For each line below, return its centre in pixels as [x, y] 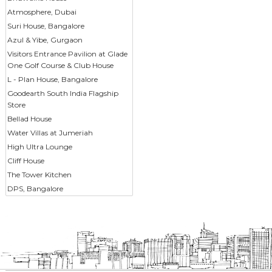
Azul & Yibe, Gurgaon [45, 40]
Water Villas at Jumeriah [50, 133]
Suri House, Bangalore [46, 26]
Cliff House [25, 161]
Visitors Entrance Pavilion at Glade [67, 54]
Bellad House [29, 119]
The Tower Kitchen [39, 175]
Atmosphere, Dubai [42, 12]
